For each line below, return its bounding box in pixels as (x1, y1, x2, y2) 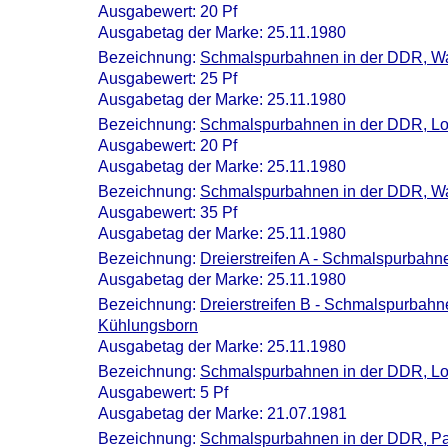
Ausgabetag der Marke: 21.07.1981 (98, 405, 347, 422)
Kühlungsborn (98, 317, 198, 334)
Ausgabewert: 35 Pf (98, 204, 237, 221)
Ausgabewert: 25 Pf (98, 70, 237, 87)
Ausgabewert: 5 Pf (98, 384, 228, 401)
